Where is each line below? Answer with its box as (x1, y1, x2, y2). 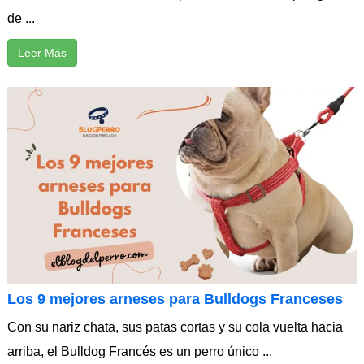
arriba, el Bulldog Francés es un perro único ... (7, 344, 272, 359)
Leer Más (18, 46, 67, 60)
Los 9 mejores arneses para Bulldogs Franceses (7, 291, 343, 308)
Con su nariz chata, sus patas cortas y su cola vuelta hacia (7, 320, 343, 335)
